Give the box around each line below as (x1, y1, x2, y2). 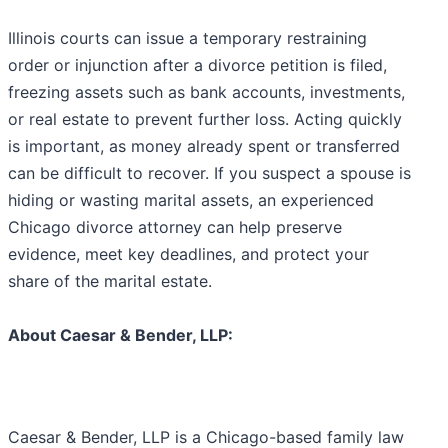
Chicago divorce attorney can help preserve (8, 216, 342, 237)
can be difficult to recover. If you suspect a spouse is (8, 162, 411, 183)
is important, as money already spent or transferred (8, 135, 400, 156)
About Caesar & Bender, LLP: (8, 324, 233, 345)
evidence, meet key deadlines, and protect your (8, 243, 369, 264)
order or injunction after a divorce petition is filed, (8, 54, 387, 75)
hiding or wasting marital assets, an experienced (8, 189, 374, 210)
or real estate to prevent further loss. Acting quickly (8, 108, 402, 129)
